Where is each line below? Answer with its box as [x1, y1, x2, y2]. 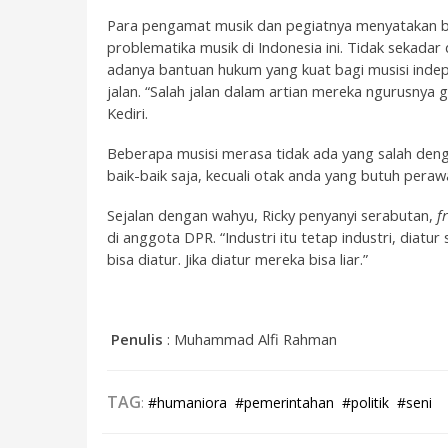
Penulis [107, 329, 167, 349]
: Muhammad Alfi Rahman [167, 329, 337, 349]
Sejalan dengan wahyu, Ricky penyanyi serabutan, [107, 205, 437, 225]
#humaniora [148, 393, 227, 412]
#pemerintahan [235, 393, 334, 412]
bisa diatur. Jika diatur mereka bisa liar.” [107, 249, 368, 269]
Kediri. [107, 103, 148, 123]
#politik [342, 393, 389, 412]
